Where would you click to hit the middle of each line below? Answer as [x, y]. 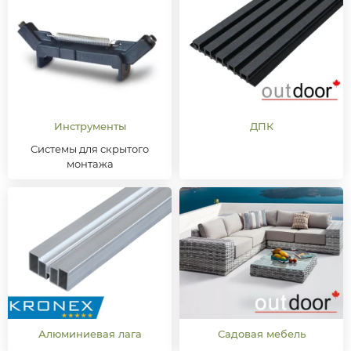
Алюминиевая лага [90, 334]
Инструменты [90, 127]
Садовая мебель [261, 334]
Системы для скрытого [90, 150]
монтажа [90, 165]
